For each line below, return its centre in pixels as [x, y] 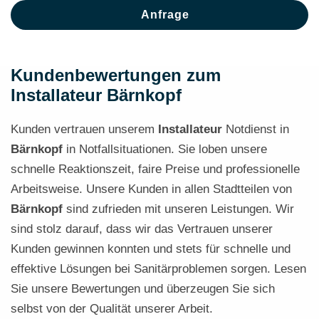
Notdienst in [256, 129]
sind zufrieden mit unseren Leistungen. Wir [178, 209]
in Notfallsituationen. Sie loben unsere [165, 149]
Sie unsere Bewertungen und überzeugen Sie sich [143, 289]
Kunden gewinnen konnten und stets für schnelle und [151, 249]
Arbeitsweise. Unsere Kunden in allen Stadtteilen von [151, 189]
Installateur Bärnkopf [96, 95]
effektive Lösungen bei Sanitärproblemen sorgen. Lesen [158, 269]
